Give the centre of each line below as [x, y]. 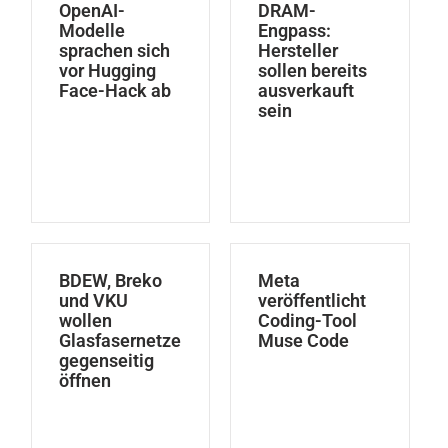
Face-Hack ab [114, 90]
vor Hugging [107, 70]
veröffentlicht [312, 300]
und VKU [93, 300]
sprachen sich [114, 50]
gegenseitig [106, 360]
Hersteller [298, 50]
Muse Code [304, 340]
